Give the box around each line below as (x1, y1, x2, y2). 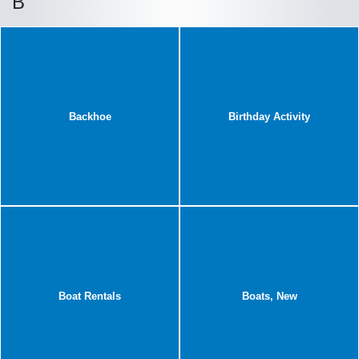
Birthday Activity (228, 110, 310, 123)
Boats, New (241, 289, 297, 302)
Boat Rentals (58, 289, 121, 302)
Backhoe (68, 110, 111, 123)
